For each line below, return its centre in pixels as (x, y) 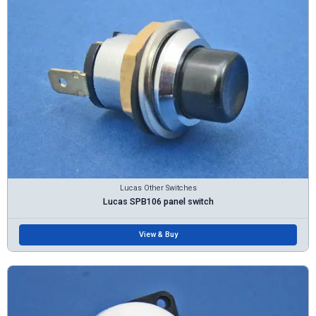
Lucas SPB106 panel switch (158, 202)
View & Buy (158, 235)
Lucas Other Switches (158, 188)
